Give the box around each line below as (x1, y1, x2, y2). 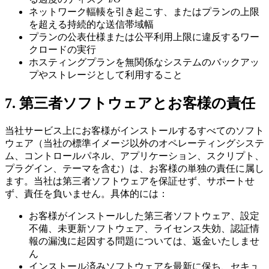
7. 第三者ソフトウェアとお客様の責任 (5, 95, 255, 111)
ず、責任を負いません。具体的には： (5, 188, 168, 199)
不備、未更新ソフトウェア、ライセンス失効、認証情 (29, 223, 259, 234)
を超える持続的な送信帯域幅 (29, 19, 154, 29)
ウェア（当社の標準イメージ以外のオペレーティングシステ (5, 138, 264, 148)
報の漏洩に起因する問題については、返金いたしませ (29, 235, 259, 246)
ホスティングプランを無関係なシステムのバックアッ (29, 57, 259, 67)
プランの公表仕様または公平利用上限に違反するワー (29, 32, 259, 42)
